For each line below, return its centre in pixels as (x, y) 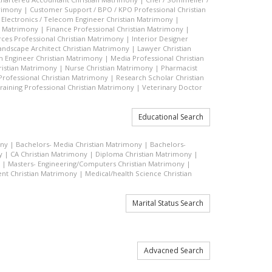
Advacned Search (174, 250)
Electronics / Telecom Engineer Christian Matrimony (87, 19)
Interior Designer (160, 39)
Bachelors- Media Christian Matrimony (79, 144)
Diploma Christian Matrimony (144, 154)
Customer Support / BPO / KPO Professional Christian (118, 9)
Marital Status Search (168, 203)
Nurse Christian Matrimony (109, 68)
